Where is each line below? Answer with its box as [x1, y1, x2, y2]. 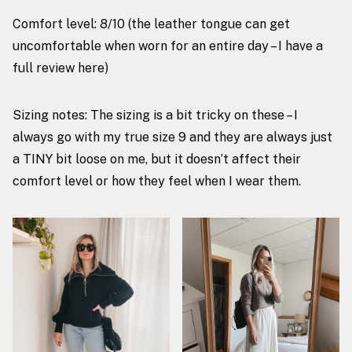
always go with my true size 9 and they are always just [13, 130, 332, 145]
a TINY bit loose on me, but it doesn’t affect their [13, 152, 301, 167]
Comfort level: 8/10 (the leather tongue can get [13, 16, 290, 32]
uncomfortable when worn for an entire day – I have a [13, 38, 323, 54]
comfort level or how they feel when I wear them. [13, 174, 301, 189]
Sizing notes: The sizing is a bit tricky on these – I [13, 108, 298, 123]
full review [13, 60, 78, 76]
